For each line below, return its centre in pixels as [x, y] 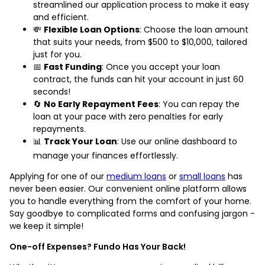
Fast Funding [73, 67]
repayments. [59, 129]
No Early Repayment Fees [101, 104]
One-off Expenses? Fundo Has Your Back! [98, 246]
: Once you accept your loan [161, 67]
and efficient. [61, 17]
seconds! [52, 91]
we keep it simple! [46, 226]
